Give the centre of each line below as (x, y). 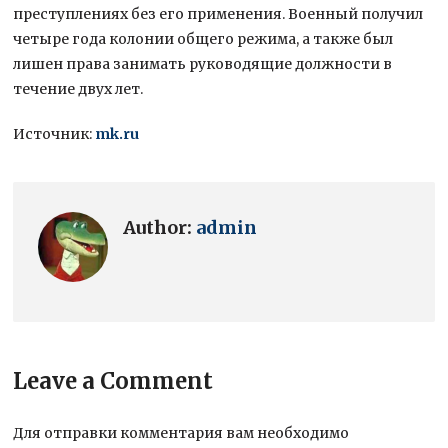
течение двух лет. (81, 88)
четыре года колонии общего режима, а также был (203, 38)
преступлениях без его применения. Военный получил (218, 13)
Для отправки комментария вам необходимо (181, 432)
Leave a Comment (113, 380)
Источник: (54, 133)
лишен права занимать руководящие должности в (203, 63)
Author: (160, 227)
